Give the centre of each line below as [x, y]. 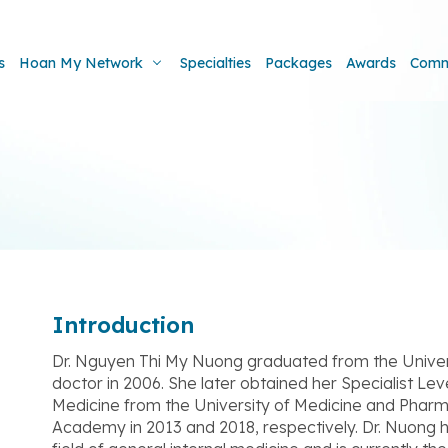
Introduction [123, 325]
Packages [298, 63]
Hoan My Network [81, 63]
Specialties [215, 63]
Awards [371, 63]
